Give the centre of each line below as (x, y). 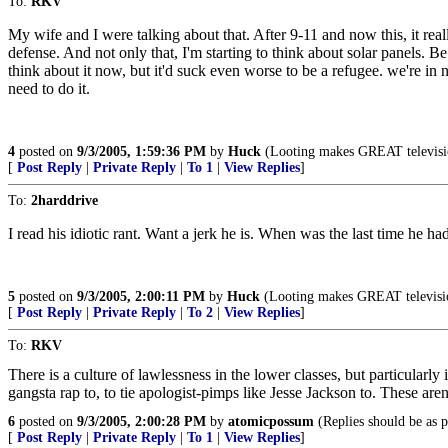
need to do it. (49, 88)
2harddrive (64, 200)
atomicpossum (271, 421)
